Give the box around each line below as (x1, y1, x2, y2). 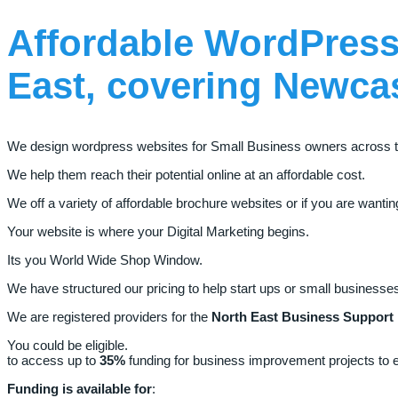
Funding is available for (7, 380, 152, 396)
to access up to (7, 352, 99, 368)
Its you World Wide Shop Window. (7, 251, 203, 267)
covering (107, 64, 273, 107)
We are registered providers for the (7, 308, 211, 324)
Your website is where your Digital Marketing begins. (7, 223, 309, 239)
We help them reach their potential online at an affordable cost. (7, 166, 365, 182)
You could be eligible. (7, 337, 131, 353)
